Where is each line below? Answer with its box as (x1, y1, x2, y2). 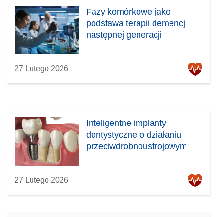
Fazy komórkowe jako (86, 6, 171, 16)
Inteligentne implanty (86, 118, 167, 128)
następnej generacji (86, 30, 162, 40)
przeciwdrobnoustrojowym (86, 141, 187, 151)
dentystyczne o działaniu (86, 129, 182, 139)
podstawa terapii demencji (86, 18, 187, 28)
